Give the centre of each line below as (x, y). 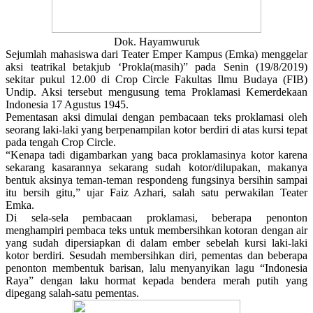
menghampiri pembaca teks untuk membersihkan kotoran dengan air (156, 231)
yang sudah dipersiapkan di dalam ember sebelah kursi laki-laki (156, 243)
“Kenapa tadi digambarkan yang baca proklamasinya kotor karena (156, 155)
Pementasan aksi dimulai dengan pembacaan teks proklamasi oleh (156, 117)
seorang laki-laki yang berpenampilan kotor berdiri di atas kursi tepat (156, 130)
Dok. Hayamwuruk (156, 42)
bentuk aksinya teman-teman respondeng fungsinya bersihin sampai (156, 180)
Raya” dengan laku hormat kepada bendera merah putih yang (156, 281)
